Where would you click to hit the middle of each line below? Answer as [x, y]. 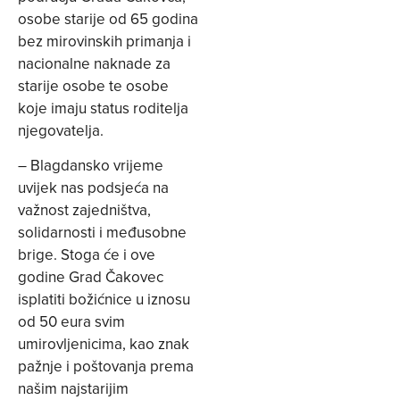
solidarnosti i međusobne [102, 233]
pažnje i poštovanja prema [106, 367]
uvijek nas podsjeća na [93, 188]
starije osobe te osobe [93, 85]
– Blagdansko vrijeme [91, 166]
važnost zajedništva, [84, 210]
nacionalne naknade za [94, 63]
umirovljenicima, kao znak [104, 344]
